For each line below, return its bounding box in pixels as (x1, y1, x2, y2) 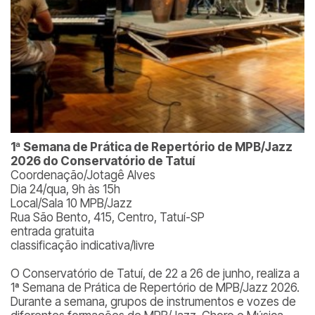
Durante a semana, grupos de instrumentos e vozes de (11, 295, 296, 309)
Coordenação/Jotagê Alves (11, 168, 155, 182)
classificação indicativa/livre (11, 238, 155, 252)
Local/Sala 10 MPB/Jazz (11, 196, 132, 210)
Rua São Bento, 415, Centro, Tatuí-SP (11, 210, 205, 224)
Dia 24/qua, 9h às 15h (11, 182, 120, 196)
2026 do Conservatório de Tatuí (11, 154, 195, 168)
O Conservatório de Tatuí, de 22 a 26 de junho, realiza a (11, 266, 300, 281)
